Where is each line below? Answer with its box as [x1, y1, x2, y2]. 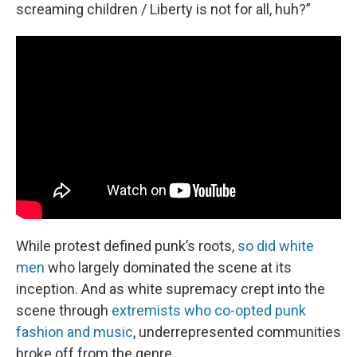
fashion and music [16, 323, 133, 340]
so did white [237, 237, 314, 254]
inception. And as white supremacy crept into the [16, 280, 325, 297]
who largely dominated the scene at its [45, 258, 292, 276]
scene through [16, 301, 112, 319]
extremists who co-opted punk [112, 301, 306, 319]
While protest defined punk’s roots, [16, 237, 237, 254]
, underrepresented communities [133, 323, 341, 340]
